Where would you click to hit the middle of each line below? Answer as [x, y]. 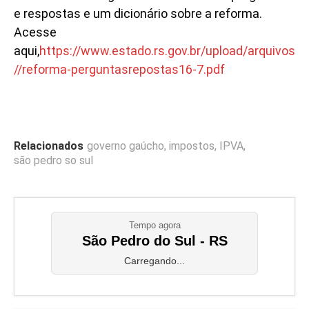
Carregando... [154, 260]
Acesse [35, 32]
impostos [192, 146]
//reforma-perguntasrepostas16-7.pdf [119, 69]
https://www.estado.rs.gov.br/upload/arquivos [167, 50]
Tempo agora [154, 225]
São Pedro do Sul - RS [154, 240]
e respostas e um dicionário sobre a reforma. [138, 13]
